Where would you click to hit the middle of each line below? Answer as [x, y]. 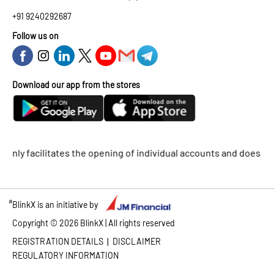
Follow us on [35, 36]
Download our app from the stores [76, 85]
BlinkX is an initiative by [55, 204]
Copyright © [36, 223]
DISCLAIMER [137, 242]
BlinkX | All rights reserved [127, 223]
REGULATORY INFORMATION [65, 255]
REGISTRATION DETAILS [58, 242]
